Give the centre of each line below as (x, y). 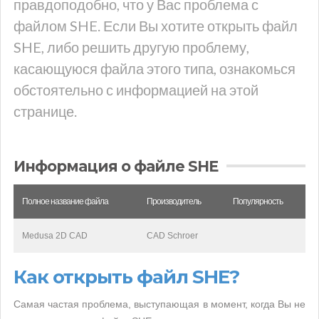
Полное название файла (65, 202)
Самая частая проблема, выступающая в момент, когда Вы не (159, 304)
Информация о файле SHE (116, 166)
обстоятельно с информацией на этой (136, 90)
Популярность (258, 202)
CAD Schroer (172, 236)
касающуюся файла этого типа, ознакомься (155, 68)
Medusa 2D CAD (55, 236)
